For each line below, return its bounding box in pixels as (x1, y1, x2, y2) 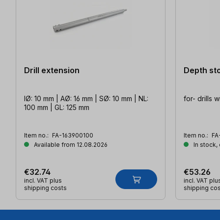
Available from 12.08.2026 (32, 140, 108, 148)
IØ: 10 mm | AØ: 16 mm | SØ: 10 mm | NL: (24, 94, 148, 103)
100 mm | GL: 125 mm (24, 103, 89, 111)
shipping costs (24, 184, 67, 192)
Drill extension (24, 65, 80, 75)
